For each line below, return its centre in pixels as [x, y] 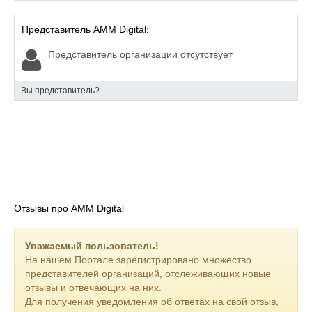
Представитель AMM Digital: [85, 29]
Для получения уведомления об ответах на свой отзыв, [152, 302]
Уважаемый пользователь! [92, 246]
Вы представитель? [60, 91]
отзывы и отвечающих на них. [93, 288]
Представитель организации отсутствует [140, 54]
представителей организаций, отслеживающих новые [148, 274]
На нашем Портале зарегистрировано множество [138, 260]
